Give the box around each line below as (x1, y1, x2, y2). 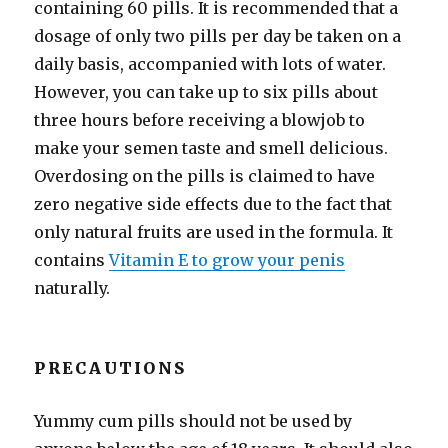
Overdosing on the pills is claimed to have (34, 166, 376, 187)
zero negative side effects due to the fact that (34, 194, 393, 215)
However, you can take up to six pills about (34, 82, 379, 103)
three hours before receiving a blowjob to (34, 110, 366, 131)
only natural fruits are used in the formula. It (34, 222, 394, 243)
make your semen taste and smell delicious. (34, 138, 389, 159)
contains (34, 250, 110, 271)
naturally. (34, 278, 111, 299)
